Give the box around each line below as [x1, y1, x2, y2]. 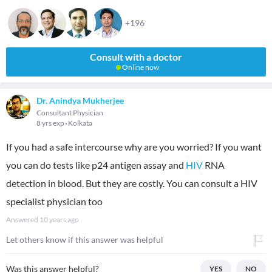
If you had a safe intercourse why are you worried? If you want [6, 141, 262, 152]
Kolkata [68, 118, 92, 127]
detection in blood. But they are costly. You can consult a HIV [6, 177, 257, 189]
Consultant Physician [36, 108, 103, 117]
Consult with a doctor [90, 51, 182, 63]
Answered [6, 215, 39, 224]
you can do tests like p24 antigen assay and [6, 159, 186, 171]
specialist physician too [6, 195, 103, 207]
